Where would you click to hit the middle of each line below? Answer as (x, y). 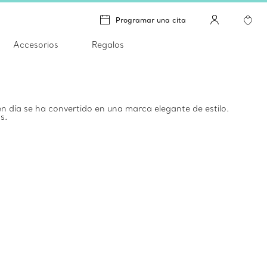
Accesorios (36, 45)
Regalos (108, 45)
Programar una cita (151, 20)
